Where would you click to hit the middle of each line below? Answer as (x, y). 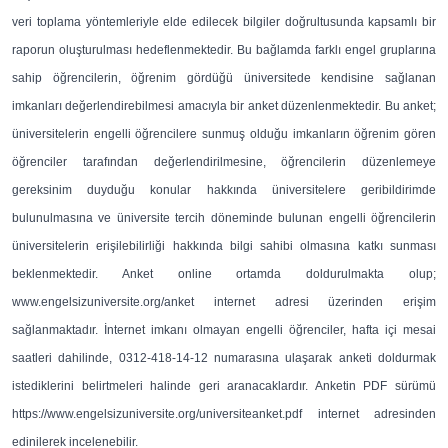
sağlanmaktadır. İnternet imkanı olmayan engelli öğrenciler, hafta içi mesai (224, 330)
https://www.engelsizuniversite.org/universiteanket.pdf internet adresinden (224, 414)
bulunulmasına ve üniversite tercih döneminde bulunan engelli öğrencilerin (224, 218)
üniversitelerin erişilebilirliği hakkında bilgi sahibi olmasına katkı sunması (224, 246)
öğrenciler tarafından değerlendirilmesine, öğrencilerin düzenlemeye (224, 162)
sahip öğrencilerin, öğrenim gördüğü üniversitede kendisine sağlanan (224, 78)
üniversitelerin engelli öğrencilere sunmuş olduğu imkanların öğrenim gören (224, 134)
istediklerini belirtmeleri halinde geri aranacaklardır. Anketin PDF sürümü (224, 386)
